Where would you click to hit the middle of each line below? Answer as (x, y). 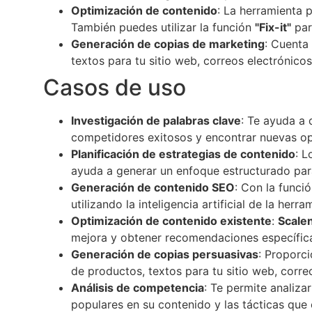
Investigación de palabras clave (156, 120)
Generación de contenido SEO (153, 187)
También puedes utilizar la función (163, 27)
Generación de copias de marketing (168, 44)
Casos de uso (115, 87)
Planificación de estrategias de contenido (183, 154)
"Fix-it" (273, 27)
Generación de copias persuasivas (165, 254)
